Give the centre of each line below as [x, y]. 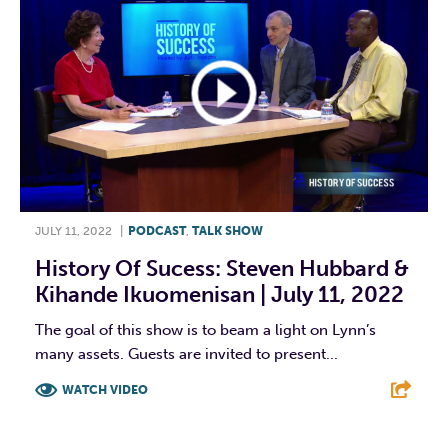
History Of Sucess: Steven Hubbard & [222, 268]
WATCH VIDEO [105, 389]
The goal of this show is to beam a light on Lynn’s [205, 329]
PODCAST [157, 230]
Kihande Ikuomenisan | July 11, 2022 [219, 294]
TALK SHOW [227, 230]
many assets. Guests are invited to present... [186, 353]
